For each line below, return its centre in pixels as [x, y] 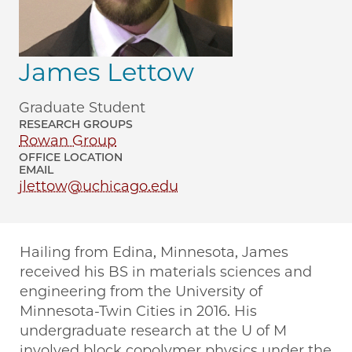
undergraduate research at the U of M [153, 331]
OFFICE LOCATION [71, 158]
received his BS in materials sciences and [166, 272]
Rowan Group [68, 141]
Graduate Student [82, 108]
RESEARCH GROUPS [76, 125]
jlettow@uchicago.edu [99, 187]
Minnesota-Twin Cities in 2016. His [138, 312]
